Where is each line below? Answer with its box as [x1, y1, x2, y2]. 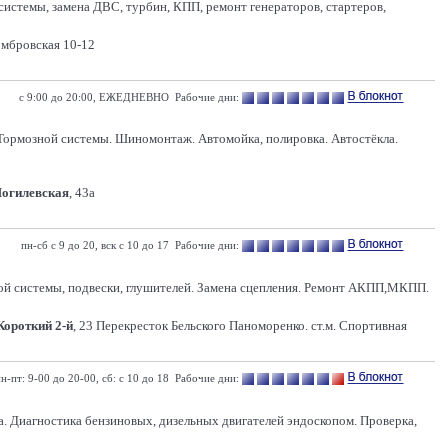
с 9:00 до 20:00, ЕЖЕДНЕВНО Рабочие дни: [19, 91, 239, 103]
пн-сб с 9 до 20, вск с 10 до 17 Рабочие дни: [21, 239, 239, 251]
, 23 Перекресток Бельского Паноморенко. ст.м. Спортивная [73, 318, 407, 333]
